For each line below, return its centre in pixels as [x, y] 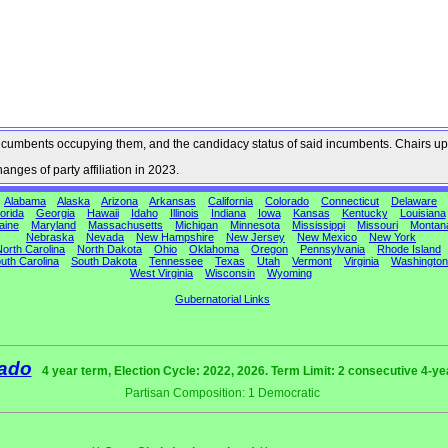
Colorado [287, 201]
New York [392, 237]
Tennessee [176, 261]
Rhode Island [409, 249]
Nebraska [50, 237]
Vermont [312, 261]
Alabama [25, 201]
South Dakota [104, 261]
